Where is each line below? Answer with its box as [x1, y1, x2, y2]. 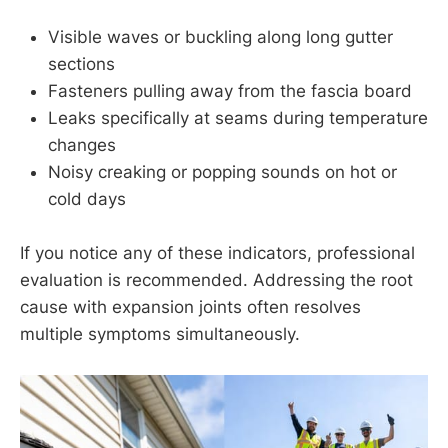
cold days [48, 188, 126, 209]
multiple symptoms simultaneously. [20, 323, 300, 344]
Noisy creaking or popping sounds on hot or [48, 161, 397, 182]
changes [48, 134, 116, 155]
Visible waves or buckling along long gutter [48, 26, 393, 47]
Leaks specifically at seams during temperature [48, 107, 428, 128]
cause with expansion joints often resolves [20, 296, 361, 317]
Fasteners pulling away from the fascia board [48, 80, 412, 101]
